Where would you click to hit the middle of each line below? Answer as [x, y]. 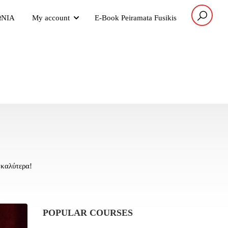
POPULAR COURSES [88, 213]
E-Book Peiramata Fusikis [136, 18]
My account [51, 18]
